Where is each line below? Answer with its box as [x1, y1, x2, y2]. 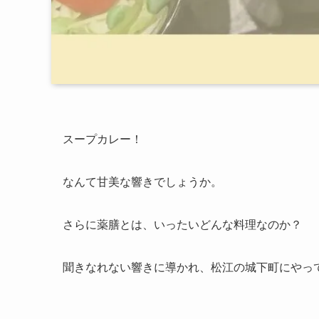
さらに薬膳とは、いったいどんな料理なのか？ [63, 219, 302, 231]
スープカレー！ [63, 133, 142, 145]
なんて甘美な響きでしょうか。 [63, 176, 222, 188]
